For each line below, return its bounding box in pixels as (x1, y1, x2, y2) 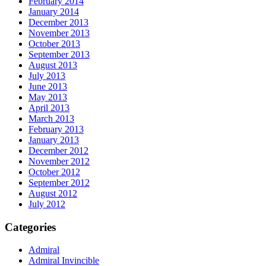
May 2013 (28, 91, 67, 102)
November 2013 (28, 27, 90, 38)
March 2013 (28, 113, 74, 123)
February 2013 (28, 123, 84, 134)
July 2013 (28, 70, 65, 81)
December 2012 (28, 145, 88, 156)
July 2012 (28, 198, 65, 209)
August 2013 (28, 59, 77, 70)
